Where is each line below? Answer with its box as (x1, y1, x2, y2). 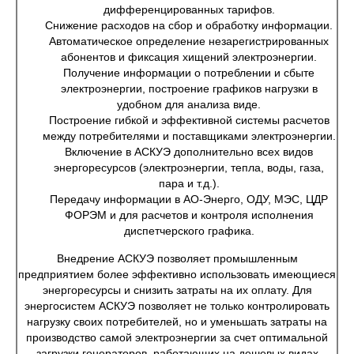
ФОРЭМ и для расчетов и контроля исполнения (64, 209, 314, 221)
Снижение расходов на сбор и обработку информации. (45, 19, 333, 32)
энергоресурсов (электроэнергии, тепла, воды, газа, (54, 161, 324, 174)
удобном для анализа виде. (117, 98, 261, 111)
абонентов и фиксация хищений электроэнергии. (61, 51, 317, 63)
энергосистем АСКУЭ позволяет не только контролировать (24, 299, 330, 312)
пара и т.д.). (158, 177, 220, 190)
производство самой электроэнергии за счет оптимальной (26, 331, 328, 344)
